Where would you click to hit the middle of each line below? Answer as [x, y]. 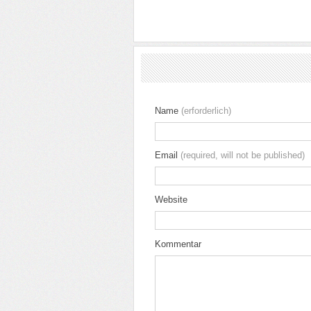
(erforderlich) [206, 111]
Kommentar [178, 244]
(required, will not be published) [243, 155]
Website [171, 200]
